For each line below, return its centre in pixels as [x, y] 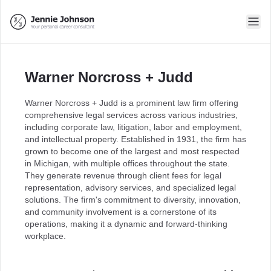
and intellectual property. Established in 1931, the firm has [135, 139]
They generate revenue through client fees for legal [123, 175]
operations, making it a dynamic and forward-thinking [126, 224]
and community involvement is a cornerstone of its [121, 212]
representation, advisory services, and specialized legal [130, 188]
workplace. [45, 236]
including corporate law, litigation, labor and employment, [133, 127]
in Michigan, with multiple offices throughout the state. [127, 163]
